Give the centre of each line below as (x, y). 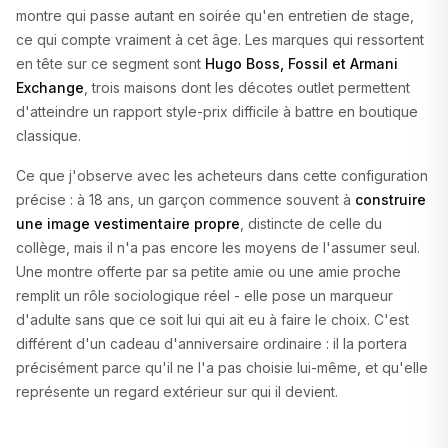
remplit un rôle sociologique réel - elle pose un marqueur (204, 296)
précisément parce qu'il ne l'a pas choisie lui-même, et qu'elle (222, 368)
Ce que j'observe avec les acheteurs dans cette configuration (222, 176)
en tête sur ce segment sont (110, 64)
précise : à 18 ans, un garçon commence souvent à (185, 200)
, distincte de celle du (311, 224)
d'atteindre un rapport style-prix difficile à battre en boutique (217, 112)
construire (390, 200)
